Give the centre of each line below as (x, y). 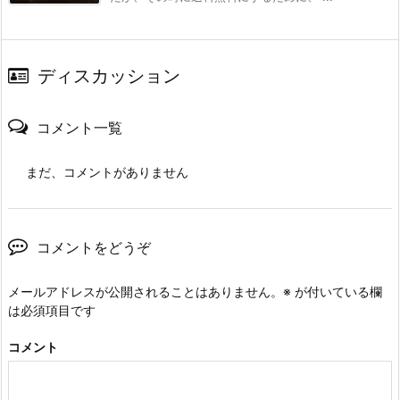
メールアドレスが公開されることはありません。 (146, 291)
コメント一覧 (79, 127)
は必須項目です (52, 310)
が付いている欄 (337, 291)
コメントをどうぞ (94, 247)
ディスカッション (109, 75)
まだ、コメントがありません (107, 171)
